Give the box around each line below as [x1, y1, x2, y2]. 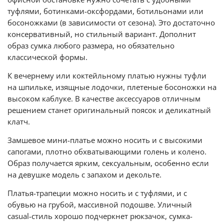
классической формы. [7, 51, 87, 62]
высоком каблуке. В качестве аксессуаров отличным [7, 93, 200, 104]
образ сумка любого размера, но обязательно [7, 40, 174, 51]
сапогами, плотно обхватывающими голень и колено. [7, 146, 206, 157]
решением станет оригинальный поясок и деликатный [7, 104, 211, 115]
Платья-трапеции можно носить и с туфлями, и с [7, 187, 187, 198]
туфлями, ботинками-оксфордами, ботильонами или [7, 5, 203, 16]
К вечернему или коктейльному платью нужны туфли [7, 70, 206, 81]
